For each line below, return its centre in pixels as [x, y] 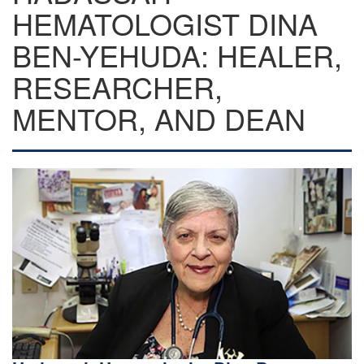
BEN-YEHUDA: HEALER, [177, 55]
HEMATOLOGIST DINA [165, 23]
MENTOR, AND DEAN [159, 118]
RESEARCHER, [117, 87]
